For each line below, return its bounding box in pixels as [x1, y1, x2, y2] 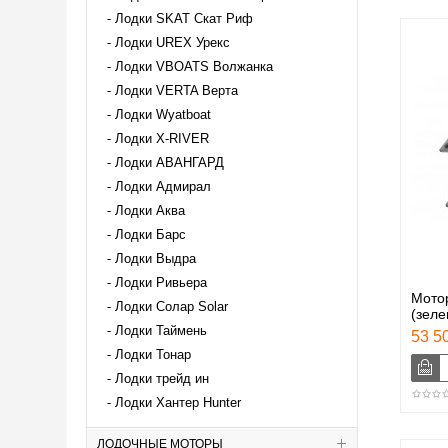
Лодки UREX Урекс [115, 34, 230, 50]
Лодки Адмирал [115, 178, 211, 194]
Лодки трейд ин [115, 370, 209, 386]
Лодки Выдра [115, 250, 196, 266]
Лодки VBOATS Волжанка [115, 58, 273, 74]
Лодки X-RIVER [115, 130, 209, 146]
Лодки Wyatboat [115, 106, 211, 122]
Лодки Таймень [115, 322, 207, 338]
